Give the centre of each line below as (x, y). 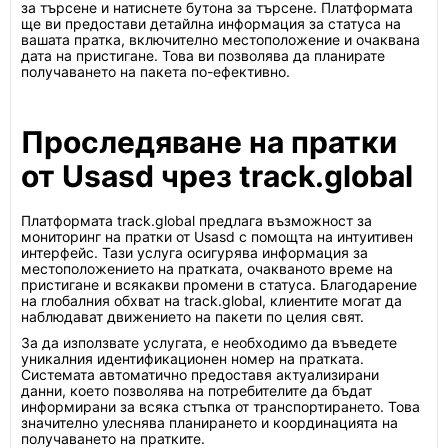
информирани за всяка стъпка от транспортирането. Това (220, 406)
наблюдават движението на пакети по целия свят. (192, 316)
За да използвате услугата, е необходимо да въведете (209, 342)
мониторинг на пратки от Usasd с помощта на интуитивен (217, 236)
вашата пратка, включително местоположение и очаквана (220, 39)
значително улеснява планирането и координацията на (209, 422)
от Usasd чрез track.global (217, 176)
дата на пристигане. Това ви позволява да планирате (203, 55)
